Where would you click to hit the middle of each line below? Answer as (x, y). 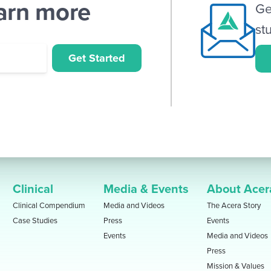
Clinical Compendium (49, 206)
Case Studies (35, 221)
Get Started (97, 58)
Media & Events (146, 190)
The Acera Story (234, 206)
